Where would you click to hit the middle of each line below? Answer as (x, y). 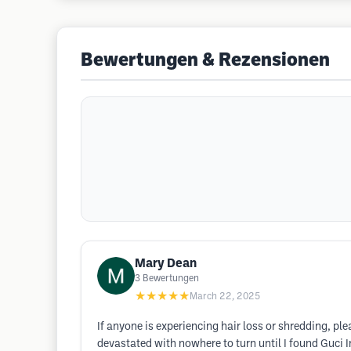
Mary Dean (166, 264)
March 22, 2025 (225, 297)
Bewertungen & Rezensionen (205, 61)
